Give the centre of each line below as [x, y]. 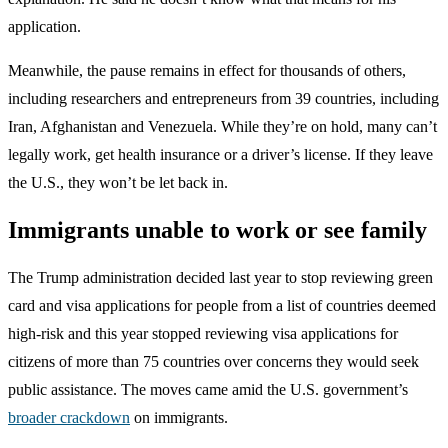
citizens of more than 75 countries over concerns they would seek [213, 361]
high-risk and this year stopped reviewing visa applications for [203, 333]
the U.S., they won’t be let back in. [118, 182]
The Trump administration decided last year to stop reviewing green [220, 277]
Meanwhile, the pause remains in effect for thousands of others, [207, 70]
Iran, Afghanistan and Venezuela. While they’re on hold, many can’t [222, 126]
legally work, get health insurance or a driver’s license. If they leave [220, 154]
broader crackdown [69, 417]
